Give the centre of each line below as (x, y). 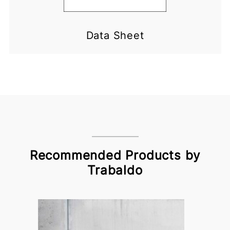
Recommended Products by (115, 156)
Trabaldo (115, 170)
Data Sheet (115, 36)
